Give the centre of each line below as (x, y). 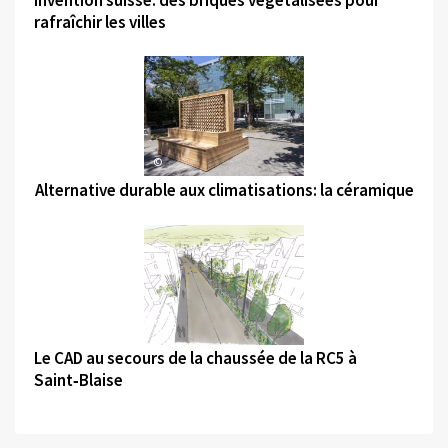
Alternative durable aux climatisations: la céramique (224, 190)
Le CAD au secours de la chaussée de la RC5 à (195, 358)
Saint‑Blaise (78, 380)
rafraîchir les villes (99, 21)
